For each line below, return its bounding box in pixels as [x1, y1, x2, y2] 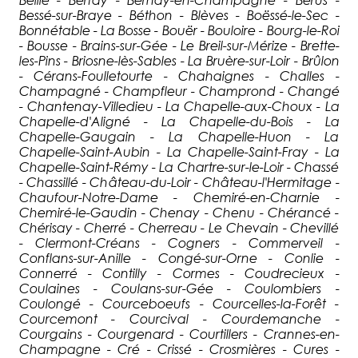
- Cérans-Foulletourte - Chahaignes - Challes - [18, 67, 340, 83]
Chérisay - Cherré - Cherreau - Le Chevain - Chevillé [18, 219, 340, 235]
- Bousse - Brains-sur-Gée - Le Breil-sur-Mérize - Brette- [18, 37, 340, 53]
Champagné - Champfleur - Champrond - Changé [18, 82, 340, 98]
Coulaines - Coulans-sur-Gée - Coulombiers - [18, 280, 340, 296]
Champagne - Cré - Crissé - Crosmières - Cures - [18, 340, 340, 356]
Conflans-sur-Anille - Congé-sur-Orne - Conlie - [18, 249, 340, 265]
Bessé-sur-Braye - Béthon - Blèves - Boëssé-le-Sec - [18, 6, 340, 22]
